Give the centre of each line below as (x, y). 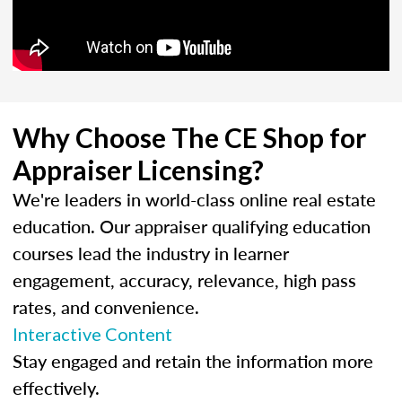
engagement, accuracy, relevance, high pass (184, 280)
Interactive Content (92, 333)
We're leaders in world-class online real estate (194, 199)
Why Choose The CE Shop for (189, 137)
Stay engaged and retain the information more (193, 360)
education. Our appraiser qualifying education (192, 226)
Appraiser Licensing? (138, 169)
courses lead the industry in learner (151, 253)
